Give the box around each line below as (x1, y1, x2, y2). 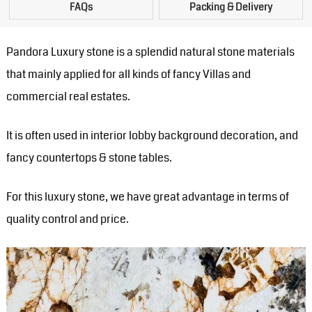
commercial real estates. (6, 88, 130, 105)
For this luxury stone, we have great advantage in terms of (6, 189, 289, 205)
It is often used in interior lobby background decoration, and (6, 127, 298, 144)
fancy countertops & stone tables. (6, 150, 172, 166)
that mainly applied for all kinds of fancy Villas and (6, 66, 251, 83)
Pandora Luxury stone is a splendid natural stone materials (6, 44, 295, 61)
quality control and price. (6, 211, 129, 228)
